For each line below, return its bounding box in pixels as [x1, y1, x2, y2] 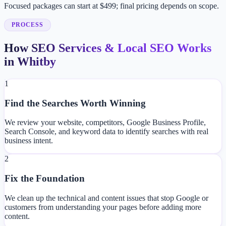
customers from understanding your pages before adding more [5, 202, 201, 211]
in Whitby [4, 55, 56, 69]
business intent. [5, 136, 53, 145]
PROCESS [12, 21, 43, 29]
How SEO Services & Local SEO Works [4, 41, 211, 55]
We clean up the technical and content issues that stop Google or [5, 193, 208, 202]
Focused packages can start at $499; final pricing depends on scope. [4, 2, 219, 11]
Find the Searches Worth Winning [5, 97, 146, 108]
